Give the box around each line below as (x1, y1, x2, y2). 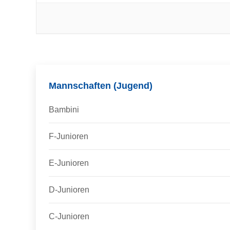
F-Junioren (49, 132, 88, 141)
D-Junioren (49, 185, 89, 194)
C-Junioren (49, 212, 89, 221)
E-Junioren (49, 159, 89, 167)
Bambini (49, 105, 79, 114)
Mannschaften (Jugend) (49, 81, 152, 91)
